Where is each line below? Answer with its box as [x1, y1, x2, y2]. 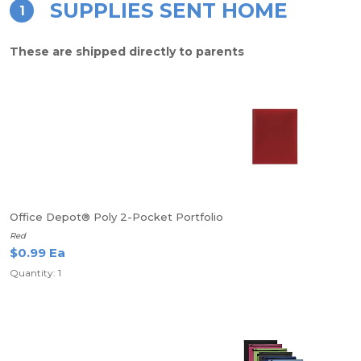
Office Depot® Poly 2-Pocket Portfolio [10, 210, 223, 223]
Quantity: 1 [10, 267, 61, 279]
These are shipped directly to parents [10, 44, 244, 59]
